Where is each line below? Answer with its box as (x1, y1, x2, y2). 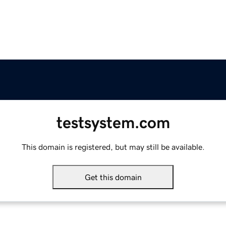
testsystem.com (56, 115, 170, 131)
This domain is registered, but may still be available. (21, 143, 205, 151)
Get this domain (84, 173, 142, 182)
